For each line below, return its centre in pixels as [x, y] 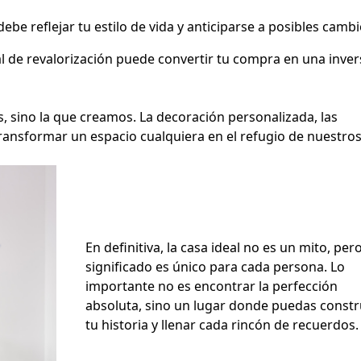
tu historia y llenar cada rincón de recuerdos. [222, 325]
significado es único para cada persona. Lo [215, 267]
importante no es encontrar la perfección [211, 286]
